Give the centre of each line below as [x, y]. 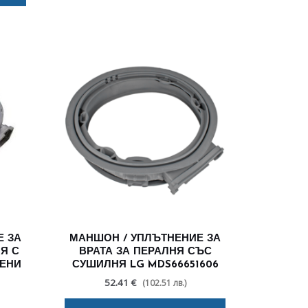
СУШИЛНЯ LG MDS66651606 [145, 265]
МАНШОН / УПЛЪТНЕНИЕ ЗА [145, 239]
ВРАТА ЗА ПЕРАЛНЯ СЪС [145, 252]
